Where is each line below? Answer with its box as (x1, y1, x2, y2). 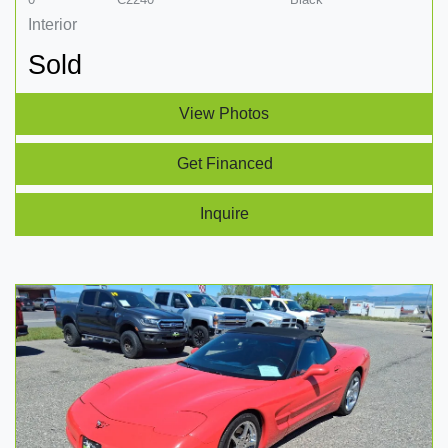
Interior (28, 15, 77, 33)
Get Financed (176, 154, 273, 172)
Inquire (200, 204, 249, 222)
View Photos (179, 104, 269, 122)
